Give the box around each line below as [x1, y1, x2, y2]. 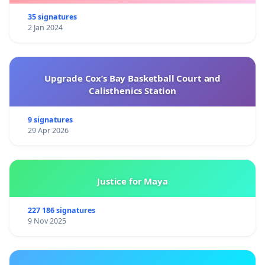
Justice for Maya [97, 175, 168, 188]
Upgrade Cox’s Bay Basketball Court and [44, 72, 221, 85]
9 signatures [27, 115, 73, 125]
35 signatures [27, 12, 77, 22]
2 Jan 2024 [27, 22, 63, 33]
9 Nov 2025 [27, 216, 66, 227]
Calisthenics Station [89, 85, 176, 97]
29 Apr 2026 [27, 125, 69, 136]
